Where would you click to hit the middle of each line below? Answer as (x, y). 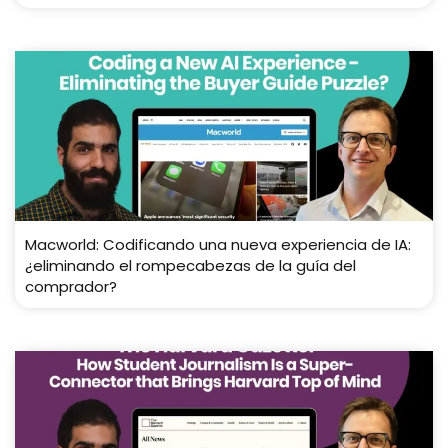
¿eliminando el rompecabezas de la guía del (190, 265)
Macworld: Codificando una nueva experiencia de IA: (218, 244)
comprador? (71, 286)
